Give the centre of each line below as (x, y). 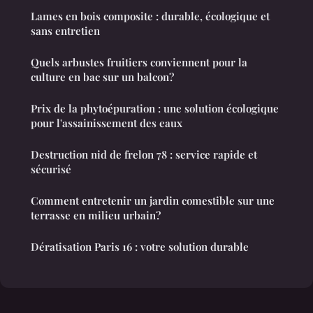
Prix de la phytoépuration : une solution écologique (155, 109)
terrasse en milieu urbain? (96, 216)
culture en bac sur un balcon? (102, 77)
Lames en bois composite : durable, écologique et (150, 16)
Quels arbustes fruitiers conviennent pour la (139, 63)
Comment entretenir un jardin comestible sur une (153, 201)
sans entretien (65, 31)
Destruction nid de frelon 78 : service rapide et (144, 155)
